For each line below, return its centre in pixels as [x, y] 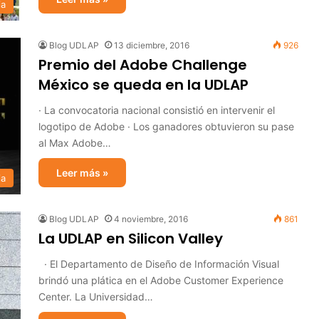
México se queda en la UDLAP [143, 85]
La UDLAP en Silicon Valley [131, 239]
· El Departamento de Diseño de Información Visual [159, 264]
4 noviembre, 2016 [151, 219]
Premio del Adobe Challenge [143, 65]
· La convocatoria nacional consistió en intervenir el [157, 110]
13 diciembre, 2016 [152, 45]
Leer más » [82, 173]
